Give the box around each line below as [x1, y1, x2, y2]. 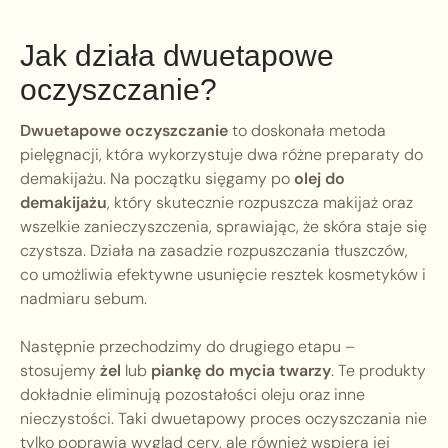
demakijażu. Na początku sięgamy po [20, 168, 294, 190]
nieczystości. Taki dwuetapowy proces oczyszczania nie [20, 408, 427, 430]
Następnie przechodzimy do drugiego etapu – [20, 336, 355, 358]
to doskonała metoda [228, 120, 386, 142]
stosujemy [20, 360, 100, 382]
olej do [294, 168, 345, 190]
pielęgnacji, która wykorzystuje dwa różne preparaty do [20, 144, 423, 166]
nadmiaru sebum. [20, 288, 147, 310]
